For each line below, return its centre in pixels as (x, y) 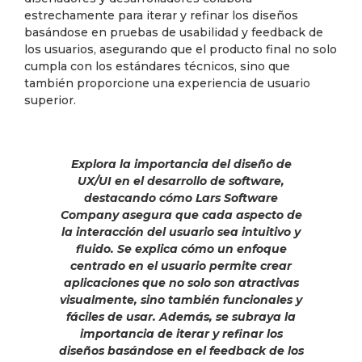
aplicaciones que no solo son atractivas (181, 282)
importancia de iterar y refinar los (181, 333)
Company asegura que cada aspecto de (181, 215)
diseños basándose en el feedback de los (181, 350)
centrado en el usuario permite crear (181, 265)
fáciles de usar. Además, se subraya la (181, 316)
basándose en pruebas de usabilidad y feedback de (174, 32)
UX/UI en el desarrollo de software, (181, 181)
